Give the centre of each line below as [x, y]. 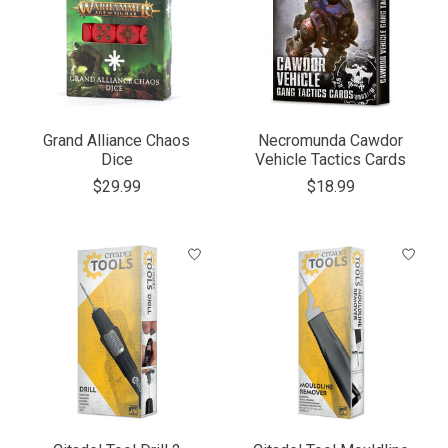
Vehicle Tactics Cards [331, 159]
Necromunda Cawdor [331, 140]
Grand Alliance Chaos [117, 140]
